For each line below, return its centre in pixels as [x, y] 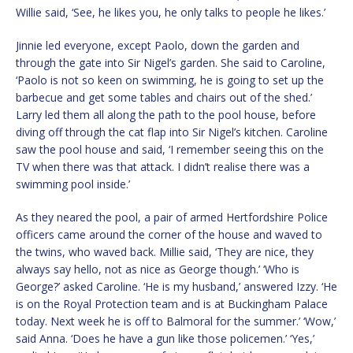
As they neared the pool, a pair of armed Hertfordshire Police [172, 217]
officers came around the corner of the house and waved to [169, 235]
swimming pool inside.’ [73, 184]
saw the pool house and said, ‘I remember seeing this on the [170, 150]
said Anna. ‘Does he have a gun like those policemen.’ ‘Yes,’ [165, 339]
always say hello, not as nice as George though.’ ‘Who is [158, 269]
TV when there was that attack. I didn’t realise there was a [163, 167]
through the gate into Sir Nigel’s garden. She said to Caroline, [171, 63]
